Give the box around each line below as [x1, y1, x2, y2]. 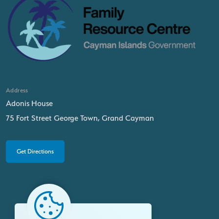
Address [6, 87, 28, 94]
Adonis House [6, 99, 53, 109]
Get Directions [17, 148, 54, 155]
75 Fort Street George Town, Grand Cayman [6, 113, 154, 123]
